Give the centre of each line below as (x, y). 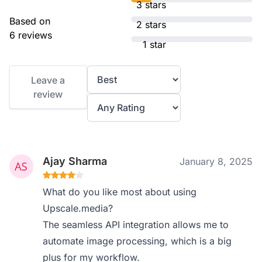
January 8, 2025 (216, 161)
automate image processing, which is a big (137, 241)
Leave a (48, 80)
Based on (30, 21)
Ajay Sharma (75, 161)
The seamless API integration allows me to (136, 225)
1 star (154, 44)
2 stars (151, 25)
